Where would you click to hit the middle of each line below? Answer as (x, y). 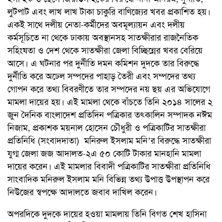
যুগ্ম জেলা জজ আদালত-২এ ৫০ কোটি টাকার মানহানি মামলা (104, 153)
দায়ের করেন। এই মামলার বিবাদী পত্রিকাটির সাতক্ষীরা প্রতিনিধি (109, 166)
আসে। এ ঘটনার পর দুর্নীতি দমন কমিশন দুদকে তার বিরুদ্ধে (103, 63)
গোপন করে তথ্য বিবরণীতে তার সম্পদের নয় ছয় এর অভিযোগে (109, 89)
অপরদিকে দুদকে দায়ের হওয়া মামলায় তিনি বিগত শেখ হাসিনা (107, 214)
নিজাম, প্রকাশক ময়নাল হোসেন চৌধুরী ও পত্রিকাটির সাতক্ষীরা (107, 128)
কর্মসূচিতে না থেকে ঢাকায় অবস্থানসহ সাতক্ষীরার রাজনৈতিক (103, 37)
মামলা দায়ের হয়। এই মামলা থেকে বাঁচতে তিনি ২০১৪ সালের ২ (110, 102)
